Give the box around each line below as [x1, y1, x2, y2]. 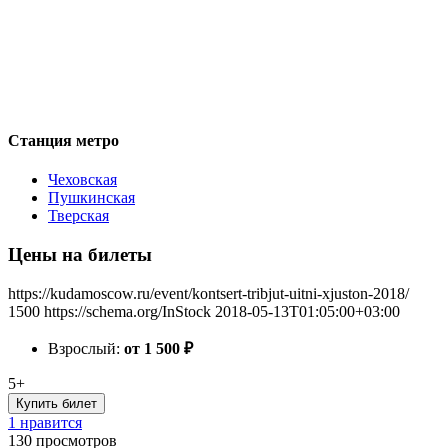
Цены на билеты [8, 243, 152, 265]
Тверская [48, 207, 109, 225]
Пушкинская [48, 189, 135, 207]
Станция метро [8, 131, 119, 149]
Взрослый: [48, 339, 124, 357]
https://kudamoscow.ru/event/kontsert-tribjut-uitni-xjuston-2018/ [8, 284, 409, 302]
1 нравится [8, 413, 82, 431]
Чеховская [48, 171, 117, 189]
